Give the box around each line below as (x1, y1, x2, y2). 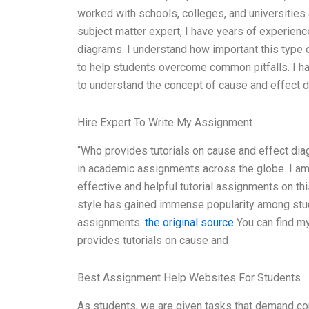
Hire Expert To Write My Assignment (77, 116, 252, 130)
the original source (145, 215, 234, 229)
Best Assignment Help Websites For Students (77, 270, 301, 284)
